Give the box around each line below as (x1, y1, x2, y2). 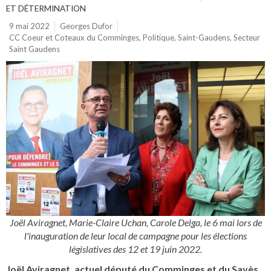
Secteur (233, 33, 260, 42)
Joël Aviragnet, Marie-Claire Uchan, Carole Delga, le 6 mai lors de (9, 216, 262, 228)
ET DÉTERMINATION (6, 4, 86, 13)
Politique (143, 33, 174, 42)
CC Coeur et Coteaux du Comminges (9, 33, 139, 42)
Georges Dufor (60, 21, 113, 31)
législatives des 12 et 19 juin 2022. (69, 243, 202, 255)
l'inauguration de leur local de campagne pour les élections (24, 229, 247, 241)
